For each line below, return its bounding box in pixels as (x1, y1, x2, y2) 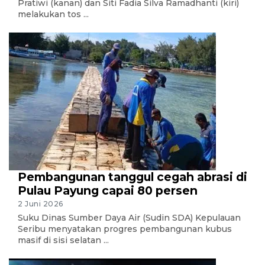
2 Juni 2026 (18, 199, 63, 208)
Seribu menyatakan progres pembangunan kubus (18, 223, 232, 234)
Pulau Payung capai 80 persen (18, 183, 198, 198)
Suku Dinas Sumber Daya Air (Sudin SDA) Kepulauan (18, 212, 241, 223)
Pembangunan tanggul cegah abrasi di (18, 169, 247, 184)
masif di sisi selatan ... (18, 234, 109, 245)
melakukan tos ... (18, 8, 89, 20)
